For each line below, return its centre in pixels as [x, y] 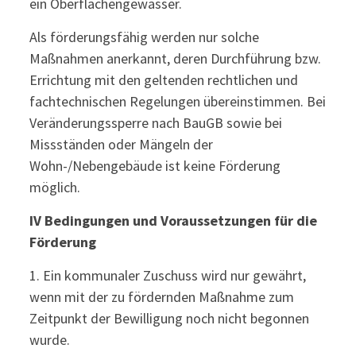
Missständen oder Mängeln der [121, 144]
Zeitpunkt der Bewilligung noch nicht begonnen [169, 318]
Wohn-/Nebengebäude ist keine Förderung [155, 166]
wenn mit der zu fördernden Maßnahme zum [161, 297]
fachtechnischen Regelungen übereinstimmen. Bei [177, 101]
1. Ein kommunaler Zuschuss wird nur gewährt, [167, 275]
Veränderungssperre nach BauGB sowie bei [155, 123]
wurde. [49, 340]
